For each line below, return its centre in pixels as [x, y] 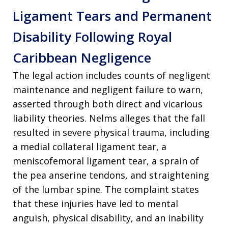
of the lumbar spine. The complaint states [106, 190]
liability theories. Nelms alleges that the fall [109, 118]
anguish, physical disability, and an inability [108, 218]
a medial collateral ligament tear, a [90, 147]
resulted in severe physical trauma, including [111, 133]
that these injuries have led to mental [95, 204]
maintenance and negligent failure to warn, [108, 90]
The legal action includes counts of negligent [111, 76]
